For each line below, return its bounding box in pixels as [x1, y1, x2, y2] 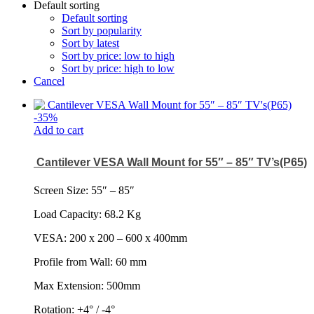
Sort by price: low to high [62, 50, 175, 62]
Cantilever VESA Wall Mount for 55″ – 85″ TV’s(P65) [34, 156, 307, 168]
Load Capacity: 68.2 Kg [34, 207, 141, 220]
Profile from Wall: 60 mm [34, 255, 146, 268]
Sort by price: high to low [62, 62, 175, 74]
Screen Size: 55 [34, 184, 102, 196]
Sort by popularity [62, 25, 142, 36]
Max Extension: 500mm [34, 279, 140, 292]
